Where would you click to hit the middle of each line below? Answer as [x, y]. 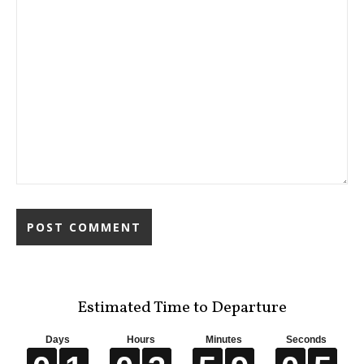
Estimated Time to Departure [182, 308]
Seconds [306, 340]
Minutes [223, 340]
